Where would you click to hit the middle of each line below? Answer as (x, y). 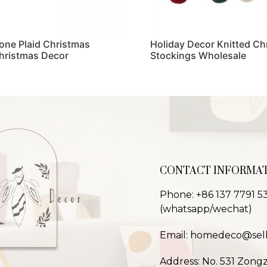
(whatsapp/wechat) (206, 209)
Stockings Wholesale (198, 56)
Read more (174, 83)
